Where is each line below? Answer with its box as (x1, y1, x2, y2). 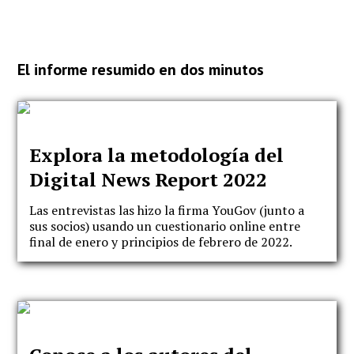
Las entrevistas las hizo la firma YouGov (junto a (29, 201, 305, 219)
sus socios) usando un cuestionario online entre (29, 217, 301, 235)
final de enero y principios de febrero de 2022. (29, 232, 293, 250)
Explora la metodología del (29, 142, 284, 168)
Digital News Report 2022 (29, 167, 268, 193)
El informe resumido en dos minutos (17, 58, 265, 80)
